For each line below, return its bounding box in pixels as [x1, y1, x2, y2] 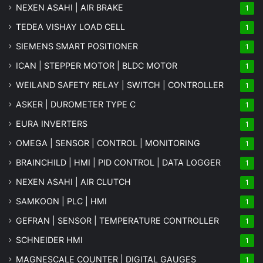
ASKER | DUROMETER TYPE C [16, 99, 136, 109]
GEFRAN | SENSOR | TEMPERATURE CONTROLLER [16, 215, 219, 225]
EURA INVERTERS [16, 118, 87, 129]
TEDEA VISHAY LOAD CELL [16, 21, 125, 32]
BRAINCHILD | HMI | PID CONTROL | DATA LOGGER [16, 157, 221, 167]
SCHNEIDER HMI [16, 234, 83, 245]
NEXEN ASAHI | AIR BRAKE [16, 2, 123, 12]
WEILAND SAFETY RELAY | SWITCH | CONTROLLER [16, 79, 224, 90]
